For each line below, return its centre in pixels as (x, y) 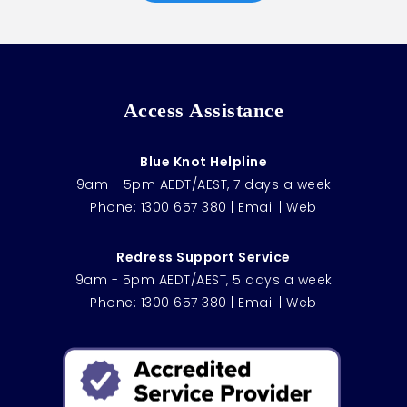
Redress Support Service (203, 257)
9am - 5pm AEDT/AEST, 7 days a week (203, 184)
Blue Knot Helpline (203, 161)
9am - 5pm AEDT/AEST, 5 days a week (203, 279)
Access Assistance (203, 110)
